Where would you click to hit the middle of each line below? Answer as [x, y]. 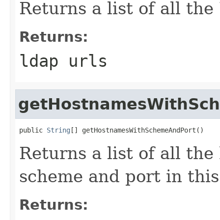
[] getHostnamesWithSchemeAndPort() [137, 130]
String [58, 130]
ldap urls [63, 61]
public [33, 130]
